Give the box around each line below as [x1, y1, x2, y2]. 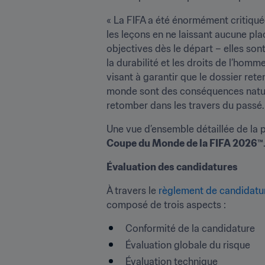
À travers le [106, 185, 159, 196]
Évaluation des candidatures [106, 161, 238, 173]
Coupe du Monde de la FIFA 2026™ [106, 137, 263, 149]
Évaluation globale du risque [125, 239, 250, 251]
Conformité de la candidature [125, 222, 255, 234]
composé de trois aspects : [106, 199, 226, 211]
